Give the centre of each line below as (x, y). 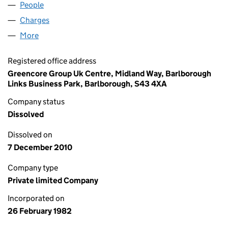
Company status (36, 102)
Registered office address (52, 61)
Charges (35, 20)
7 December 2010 (40, 147)
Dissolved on (30, 135)
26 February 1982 (40, 211)
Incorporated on (36, 198)
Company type (33, 168)
